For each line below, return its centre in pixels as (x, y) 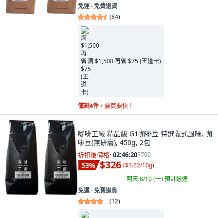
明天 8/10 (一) (145, 179)
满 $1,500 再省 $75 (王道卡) (124, 61)
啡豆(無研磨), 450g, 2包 (114, 142)
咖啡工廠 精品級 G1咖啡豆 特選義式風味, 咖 (145, 134)
